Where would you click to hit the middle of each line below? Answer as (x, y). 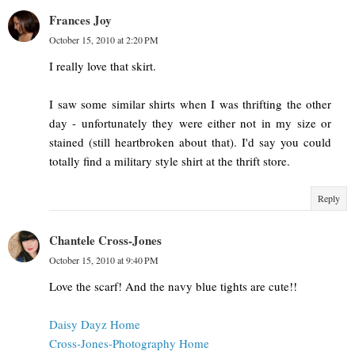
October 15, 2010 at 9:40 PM (104, 260)
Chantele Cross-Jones (105, 240)
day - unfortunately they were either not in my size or (190, 123)
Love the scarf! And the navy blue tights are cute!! (173, 286)
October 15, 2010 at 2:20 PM (104, 40)
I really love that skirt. (103, 66)
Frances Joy (80, 20)
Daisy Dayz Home (95, 324)
